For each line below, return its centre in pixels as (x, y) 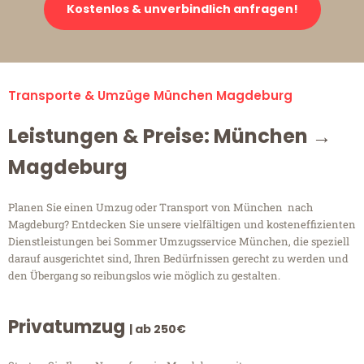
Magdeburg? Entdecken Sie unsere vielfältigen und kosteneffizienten (182, 225)
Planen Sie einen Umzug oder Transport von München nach (160, 208)
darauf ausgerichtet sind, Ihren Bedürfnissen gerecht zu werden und (178, 259)
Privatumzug (69, 327)
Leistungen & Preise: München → (170, 136)
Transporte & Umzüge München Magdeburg (150, 96)
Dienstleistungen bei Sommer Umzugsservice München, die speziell (179, 242)
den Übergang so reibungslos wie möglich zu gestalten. (144, 276)
